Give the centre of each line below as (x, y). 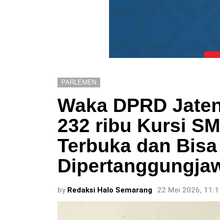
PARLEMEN (79, 82)
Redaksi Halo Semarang (110, 190)
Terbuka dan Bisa (137, 145)
